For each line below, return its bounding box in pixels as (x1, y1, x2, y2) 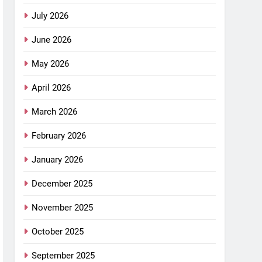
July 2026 (32, 10, 69, 21)
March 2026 (32, 106, 78, 117)
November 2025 (32, 202, 94, 213)
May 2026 (32, 58, 70, 69)
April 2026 (32, 82, 71, 93)
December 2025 (32, 178, 93, 189)
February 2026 (32, 130, 87, 141)
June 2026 (32, 34, 72, 45)
